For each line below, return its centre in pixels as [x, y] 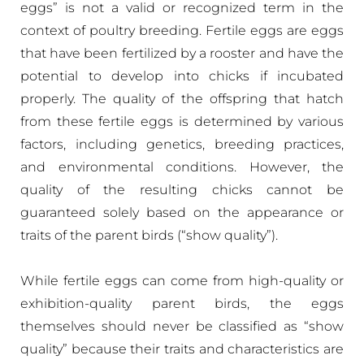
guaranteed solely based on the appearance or [182, 212]
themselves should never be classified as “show [182, 326]
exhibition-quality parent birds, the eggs [182, 303]
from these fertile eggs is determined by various [182, 121]
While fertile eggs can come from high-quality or [182, 281]
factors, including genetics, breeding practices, [182, 144]
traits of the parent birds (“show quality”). [149, 235]
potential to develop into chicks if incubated [182, 76]
